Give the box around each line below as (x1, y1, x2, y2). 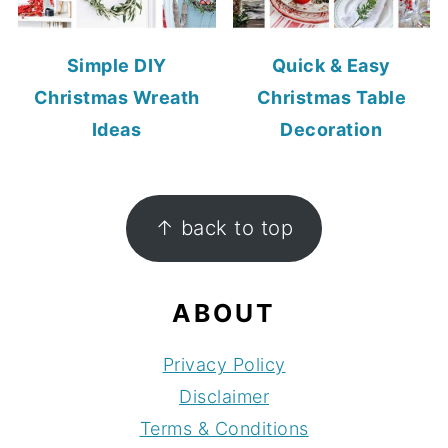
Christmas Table (256, 86, 407, 108)
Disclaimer (179, 385, 269, 407)
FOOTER (21, 193, 159, 229)
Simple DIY (66, 54, 167, 76)
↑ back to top (154, 215, 294, 241)
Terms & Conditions (139, 417, 309, 439)
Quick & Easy (271, 54, 391, 76)
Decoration (280, 118, 383, 140)
